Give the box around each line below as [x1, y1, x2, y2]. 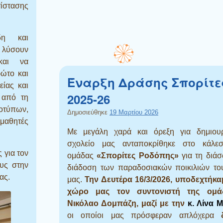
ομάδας [67, 151, 97, 160]
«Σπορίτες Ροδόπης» [97, 151, 179, 160]
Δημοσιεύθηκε [67, 108, 110, 116]
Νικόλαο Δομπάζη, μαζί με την [67, 199, 188, 208]
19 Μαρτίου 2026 [110, 108, 158, 116]
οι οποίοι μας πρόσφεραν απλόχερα [67, 211, 221, 220]
